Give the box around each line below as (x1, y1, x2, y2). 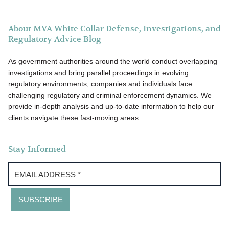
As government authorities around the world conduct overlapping (8, 57, 217, 66)
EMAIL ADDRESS (14, 170, 78, 179)
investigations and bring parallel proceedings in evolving (8, 68, 189, 77)
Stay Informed (8, 144, 66, 155)
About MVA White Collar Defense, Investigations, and (8, 23, 221, 34)
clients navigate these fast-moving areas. (8, 113, 141, 122)
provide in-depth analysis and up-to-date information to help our (8, 102, 214, 111)
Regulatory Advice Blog (8, 34, 101, 45)
